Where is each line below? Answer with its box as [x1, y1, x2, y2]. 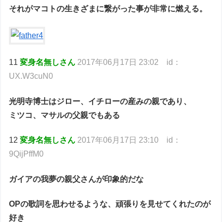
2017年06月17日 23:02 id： [77, 58, 181, 67]
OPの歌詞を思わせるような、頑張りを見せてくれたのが [9, 200, 211, 209]
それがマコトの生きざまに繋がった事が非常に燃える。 [9, 4, 208, 13]
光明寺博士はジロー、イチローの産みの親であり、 [9, 97, 192, 106]
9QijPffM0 [9, 150, 44, 159]
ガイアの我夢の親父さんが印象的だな [9, 174, 144, 183]
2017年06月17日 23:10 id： [77, 136, 181, 145]
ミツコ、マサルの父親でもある [9, 111, 120, 119]
